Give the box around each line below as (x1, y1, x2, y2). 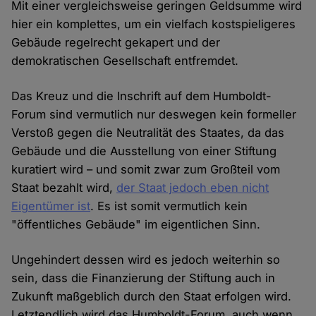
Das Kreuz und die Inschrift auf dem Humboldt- (11, 89, 272, 104)
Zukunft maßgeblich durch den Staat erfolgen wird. (11, 289, 292, 304)
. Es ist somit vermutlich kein (90, 199, 248, 214)
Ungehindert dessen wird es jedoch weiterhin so (11, 253, 281, 267)
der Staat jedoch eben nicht (116, 181, 269, 195)
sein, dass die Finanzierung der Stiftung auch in (11, 271, 276, 286)
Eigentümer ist (11, 199, 91, 214)
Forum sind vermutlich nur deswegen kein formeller (11, 107, 297, 122)
